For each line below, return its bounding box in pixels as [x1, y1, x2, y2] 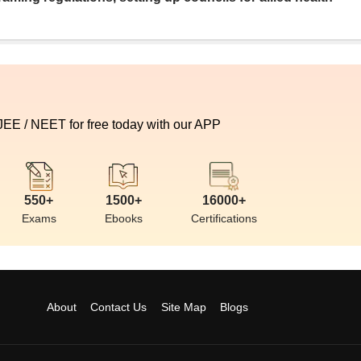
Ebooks [104, 212, 143, 225]
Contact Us [90, 300, 147, 313]
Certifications [190, 212, 257, 225]
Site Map [160, 300, 206, 313]
